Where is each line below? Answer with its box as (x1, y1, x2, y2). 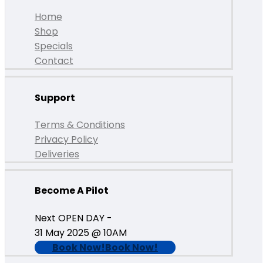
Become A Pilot (35, 184, 109, 198)
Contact (35, 54, 73, 68)
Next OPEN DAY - (35, 211, 112, 225)
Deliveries (35, 147, 79, 161)
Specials (35, 39, 73, 53)
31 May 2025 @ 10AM (35, 225, 127, 240)
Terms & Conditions (35, 118, 125, 132)
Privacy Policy (35, 133, 98, 147)
